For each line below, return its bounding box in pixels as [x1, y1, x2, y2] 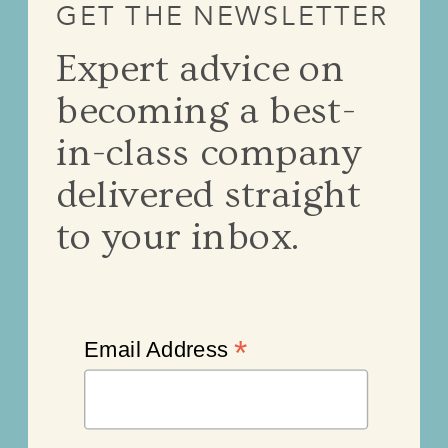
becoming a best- [56, 89, 355, 133]
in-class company [56, 131, 361, 175]
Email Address [84, 337, 234, 362]
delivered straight [56, 173, 362, 217]
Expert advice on [56, 47, 346, 91]
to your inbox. [56, 215, 301, 259]
